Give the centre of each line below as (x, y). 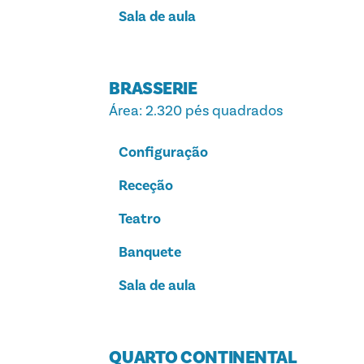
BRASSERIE (153, 89)
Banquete (150, 252)
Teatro (140, 219)
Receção (146, 186)
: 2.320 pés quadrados (211, 111)
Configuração (164, 152)
